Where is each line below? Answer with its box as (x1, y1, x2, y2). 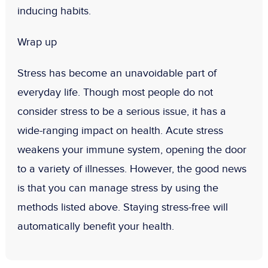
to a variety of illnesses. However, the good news (17, 163, 246, 176)
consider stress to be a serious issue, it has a (17, 105, 226, 118)
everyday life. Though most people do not (17, 86, 213, 99)
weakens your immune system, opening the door (17, 144, 246, 157)
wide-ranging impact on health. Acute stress (17, 124, 223, 138)
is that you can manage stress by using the (17, 182, 218, 195)
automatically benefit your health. (17, 220, 174, 233)
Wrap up (17, 36, 57, 49)
